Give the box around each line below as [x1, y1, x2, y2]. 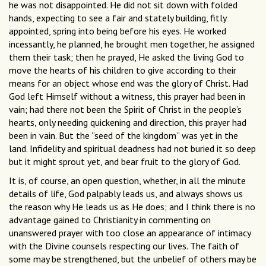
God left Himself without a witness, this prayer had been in [9, 90, 245, 103]
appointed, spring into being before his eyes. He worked [9, 25, 226, 37]
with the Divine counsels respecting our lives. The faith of [9, 240, 239, 252]
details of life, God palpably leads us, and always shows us [9, 188, 243, 200]
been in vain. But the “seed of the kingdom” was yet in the [9, 129, 238, 142]
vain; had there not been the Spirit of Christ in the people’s [9, 103, 242, 116]
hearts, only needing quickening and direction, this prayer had [9, 116, 246, 129]
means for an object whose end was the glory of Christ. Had [9, 77, 248, 90]
